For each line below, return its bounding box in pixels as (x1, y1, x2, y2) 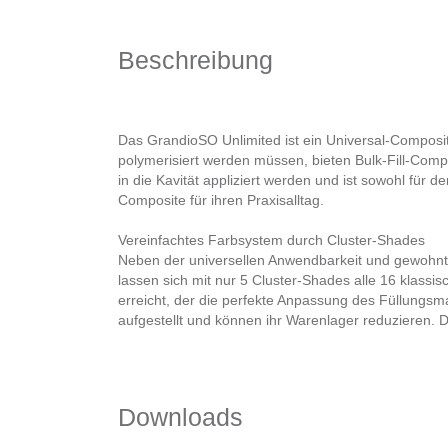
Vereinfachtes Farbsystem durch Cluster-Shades (118, 232, 425, 249)
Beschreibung (118, 46, 273, 75)
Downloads (118, 403, 243, 432)
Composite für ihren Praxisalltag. (118, 192, 324, 209)
